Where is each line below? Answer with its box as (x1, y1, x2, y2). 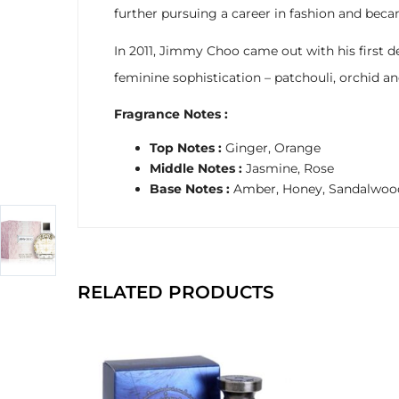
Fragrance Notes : (114, 106, 228, 122)
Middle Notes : (150, 159, 246, 176)
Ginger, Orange (225, 139, 321, 156)
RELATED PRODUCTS (77, 281, 274, 303)
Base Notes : (150, 180, 233, 197)
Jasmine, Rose (246, 159, 334, 176)
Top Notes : (150, 139, 225, 156)
